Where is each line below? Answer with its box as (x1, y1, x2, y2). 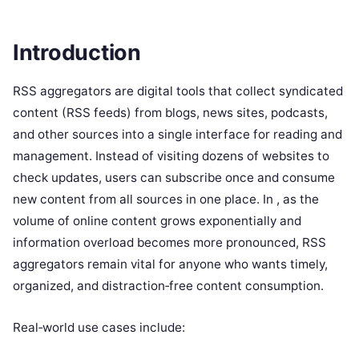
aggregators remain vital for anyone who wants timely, (13, 256, 328, 272)
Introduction (13, 38, 141, 66)
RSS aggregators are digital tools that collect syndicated (13, 83, 343, 99)
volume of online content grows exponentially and (13, 212, 301, 228)
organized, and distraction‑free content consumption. (13, 277, 324, 293)
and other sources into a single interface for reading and (13, 126, 342, 142)
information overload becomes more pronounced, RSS (13, 234, 326, 250)
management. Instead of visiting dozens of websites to (13, 147, 329, 163)
